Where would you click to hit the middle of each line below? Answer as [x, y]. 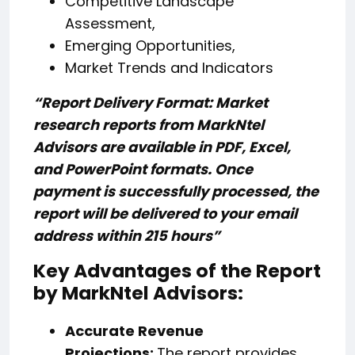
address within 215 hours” [127, 236]
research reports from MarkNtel [149, 125]
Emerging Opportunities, [150, 46]
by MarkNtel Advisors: [138, 293]
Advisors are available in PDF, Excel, [162, 147]
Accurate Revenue [134, 331]
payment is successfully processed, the [176, 192]
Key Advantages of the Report [177, 271]
